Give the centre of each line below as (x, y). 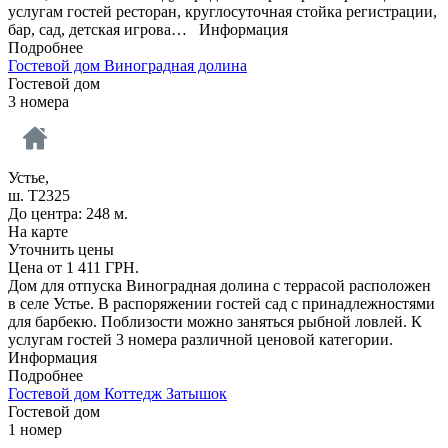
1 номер (35, 429)
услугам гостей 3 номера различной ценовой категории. (202, 339)
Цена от (37, 267)
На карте (38, 231)
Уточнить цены (61, 249)
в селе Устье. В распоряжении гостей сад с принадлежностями (221, 303)
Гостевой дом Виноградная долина (127, 65)
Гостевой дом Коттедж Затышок (117, 393)
